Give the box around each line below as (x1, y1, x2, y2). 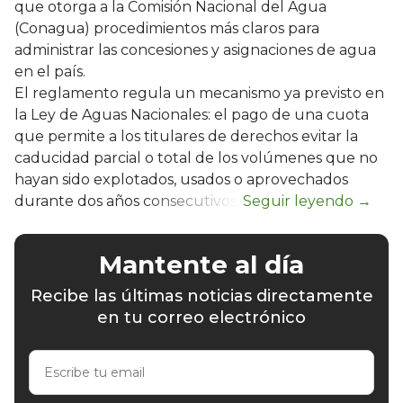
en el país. (14, 62, 85, 80)
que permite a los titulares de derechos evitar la (14, 127, 358, 145)
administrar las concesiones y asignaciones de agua (14, 40, 376, 58)
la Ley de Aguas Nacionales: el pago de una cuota (14, 105, 369, 123)
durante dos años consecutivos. (14, 192, 243, 210)
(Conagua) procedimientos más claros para (14, 19, 319, 37)
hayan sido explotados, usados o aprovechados (14, 170, 348, 188)
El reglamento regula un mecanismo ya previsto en (14, 84, 384, 102)
